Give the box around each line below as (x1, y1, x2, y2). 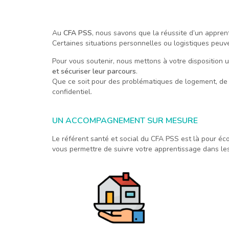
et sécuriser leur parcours (52, 66, 136, 77)
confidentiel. (52, 87, 92, 97)
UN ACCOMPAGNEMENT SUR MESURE (52, 115, 198, 127)
